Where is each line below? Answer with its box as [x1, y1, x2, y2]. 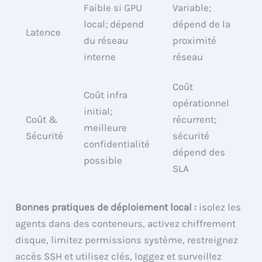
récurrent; [173, 113, 217, 126]
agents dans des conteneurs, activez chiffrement [15, 217, 236, 229]
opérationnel [173, 97, 230, 109]
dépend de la [173, 18, 231, 30]
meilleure [84, 122, 127, 134]
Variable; [173, 2, 212, 14]
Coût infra [84, 89, 128, 101]
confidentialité [84, 138, 150, 150]
